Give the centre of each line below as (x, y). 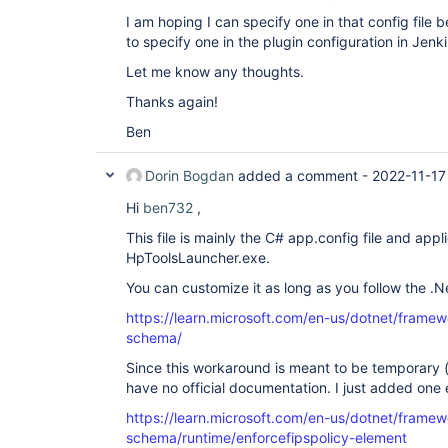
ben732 (168, 208)
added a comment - (303, 176)
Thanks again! (172, 102)
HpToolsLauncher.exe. (198, 258)
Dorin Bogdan (189, 176)
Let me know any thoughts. (215, 72)
